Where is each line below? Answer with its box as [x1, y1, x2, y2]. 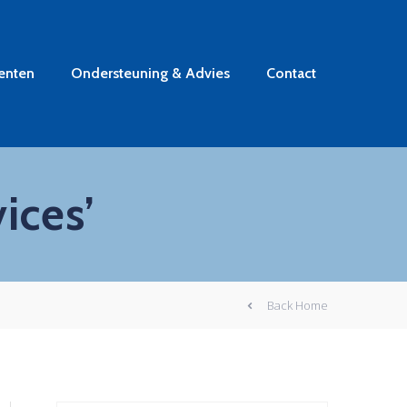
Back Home [267, 296, 328, 313]
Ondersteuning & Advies [71, 65, 230, 82]
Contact [266, 65, 316, 82]
